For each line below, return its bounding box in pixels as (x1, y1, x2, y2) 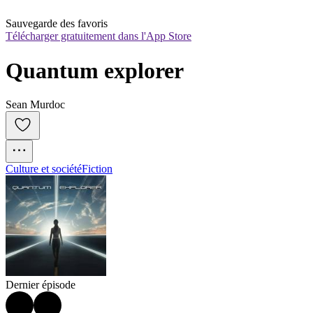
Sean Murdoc (6, 99, 65, 111)
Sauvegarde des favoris (6, 17, 108, 30)
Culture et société (6, 163, 82, 175)
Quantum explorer (6, 57, 184, 83)
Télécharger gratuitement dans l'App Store (6, 30, 191, 43)
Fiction (82, 163, 112, 175)
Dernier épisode (6, 279, 75, 291)
